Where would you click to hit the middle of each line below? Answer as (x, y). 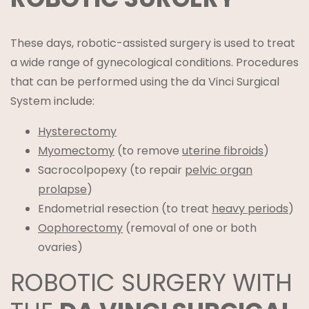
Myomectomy (76, 150)
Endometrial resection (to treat (125, 208)
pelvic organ (219, 170)
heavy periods (250, 208)
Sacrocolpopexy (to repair (111, 170)
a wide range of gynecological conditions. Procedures (154, 62)
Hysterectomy (77, 131)
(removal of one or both (190, 228)
